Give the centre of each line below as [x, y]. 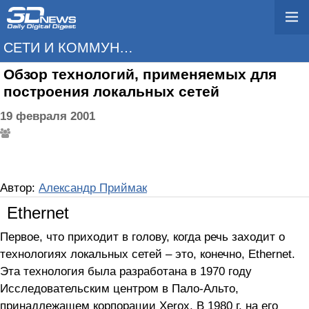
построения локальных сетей [111, 92]
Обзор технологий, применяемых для [140, 74]
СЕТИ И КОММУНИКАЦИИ [126, 48]
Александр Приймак [93, 188]
